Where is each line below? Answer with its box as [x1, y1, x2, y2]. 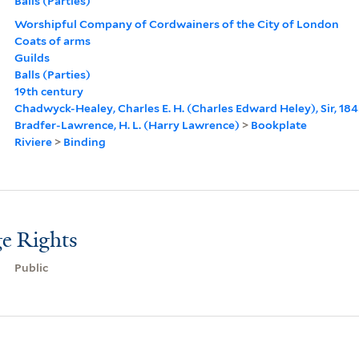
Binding [63, 135, 106, 148]
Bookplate [250, 118, 307, 131]
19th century [14, 84, 83, 98]
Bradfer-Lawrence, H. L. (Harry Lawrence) [14, 118, 240, 131]
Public [14, 260, 48, 274]
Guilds [14, 50, 50, 64]
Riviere [14, 135, 52, 148]
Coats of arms [14, 34, 91, 47]
